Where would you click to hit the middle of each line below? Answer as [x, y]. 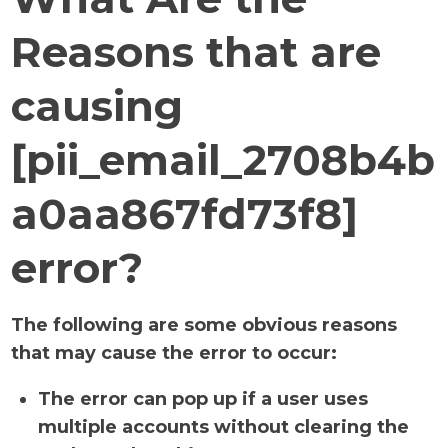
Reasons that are [196, 52]
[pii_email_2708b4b [223, 160]
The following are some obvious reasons [204, 325]
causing [97, 106]
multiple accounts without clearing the [224, 427]
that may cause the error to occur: [174, 353]
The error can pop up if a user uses [203, 399]
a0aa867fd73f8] [185, 214]
